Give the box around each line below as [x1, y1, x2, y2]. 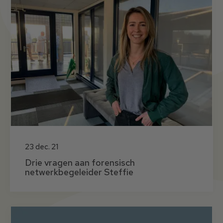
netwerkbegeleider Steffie [25, 166, 133, 178]
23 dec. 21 [25, 141, 58, 152]
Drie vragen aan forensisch [25, 156, 135, 168]
